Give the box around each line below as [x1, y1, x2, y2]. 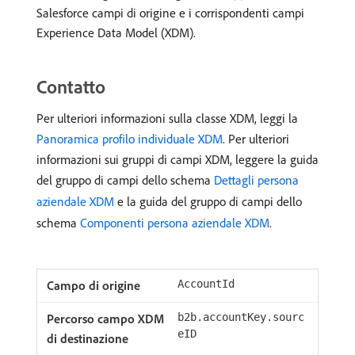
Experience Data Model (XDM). [36, 25, 196, 40]
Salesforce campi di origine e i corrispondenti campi [36, 5, 304, 21]
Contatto [36, 74, 105, 98]
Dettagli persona [214, 172, 299, 188]
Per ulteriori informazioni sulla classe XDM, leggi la [36, 110, 298, 126]
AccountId [177, 277, 235, 290]
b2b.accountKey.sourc [177, 311, 304, 323]
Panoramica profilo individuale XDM [36, 131, 223, 147]
